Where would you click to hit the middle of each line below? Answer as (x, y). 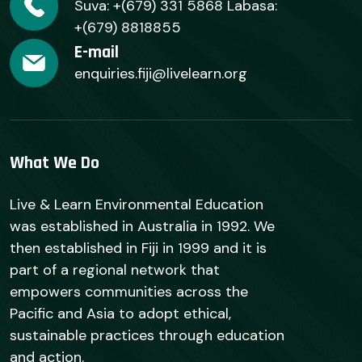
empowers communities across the (129, 292)
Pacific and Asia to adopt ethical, (120, 314)
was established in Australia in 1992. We (142, 227)
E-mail (97, 52)
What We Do (55, 164)
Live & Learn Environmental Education (137, 205)
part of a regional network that (115, 270)
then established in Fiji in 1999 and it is (138, 248)
